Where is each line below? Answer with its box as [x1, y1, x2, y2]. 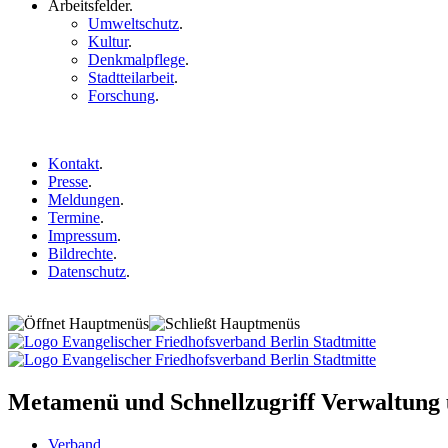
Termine [48, 209, 100, 226]
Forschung [88, 87, 155, 104]
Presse [48, 173, 88, 190]
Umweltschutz [88, 15, 179, 32]
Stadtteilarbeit [88, 69, 174, 86]
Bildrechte [48, 245, 113, 262]
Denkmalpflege [88, 51, 185, 68]
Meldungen [48, 191, 120, 208]
